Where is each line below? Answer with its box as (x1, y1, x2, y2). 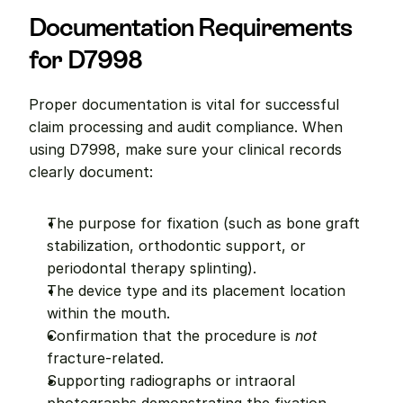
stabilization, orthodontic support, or (47, 237, 306, 255)
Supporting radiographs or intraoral (47, 372, 295, 390)
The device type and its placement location (47, 282, 345, 300)
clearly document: (29, 163, 153, 181)
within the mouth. (47, 304, 170, 322)
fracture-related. (47, 349, 164, 367)
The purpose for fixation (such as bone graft (47, 214, 360, 232)
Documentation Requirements (29, 13, 352, 41)
